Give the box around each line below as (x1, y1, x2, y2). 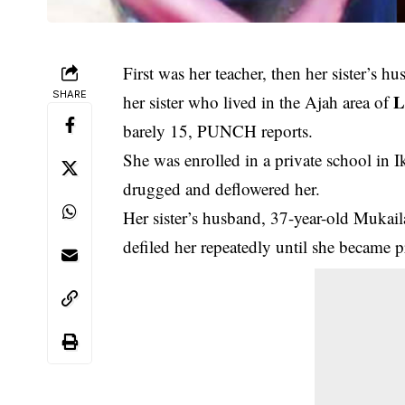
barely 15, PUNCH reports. (123, 118, 314, 142)
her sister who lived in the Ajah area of (123, 89, 394, 113)
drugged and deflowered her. (123, 176, 321, 200)
